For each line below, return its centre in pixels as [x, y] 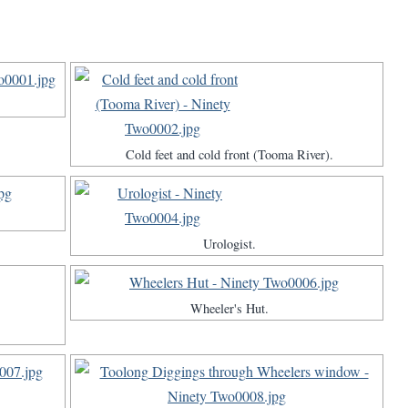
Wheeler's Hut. [229, 309]
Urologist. [229, 244]
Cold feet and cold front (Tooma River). [229, 155]
